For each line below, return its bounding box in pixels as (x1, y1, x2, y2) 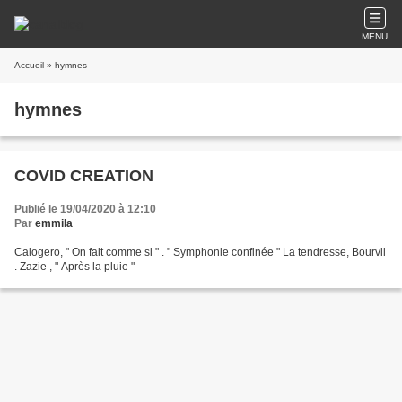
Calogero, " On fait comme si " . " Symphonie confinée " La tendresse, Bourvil (14, 246, 386, 258)
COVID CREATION (14, 167, 153, 185)
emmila (35, 217, 73, 230)
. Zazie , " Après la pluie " (14, 260, 135, 273)
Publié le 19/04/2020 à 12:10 (14, 203, 156, 215)
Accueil (14, 60, 44, 70)
